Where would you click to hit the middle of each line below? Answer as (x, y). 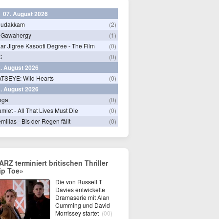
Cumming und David (83, 205)
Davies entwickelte (80, 189)
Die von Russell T (79, 182)
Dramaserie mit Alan (82, 197)
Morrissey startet (78, 213)
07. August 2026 (25, 14)
